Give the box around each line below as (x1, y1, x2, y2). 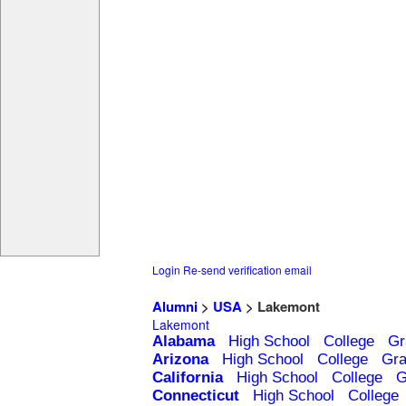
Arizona (152, 351, 208, 369)
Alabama (152, 333, 215, 351)
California (152, 369, 223, 387)
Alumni (152, 296, 198, 317)
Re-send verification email (183, 262, 312, 278)
